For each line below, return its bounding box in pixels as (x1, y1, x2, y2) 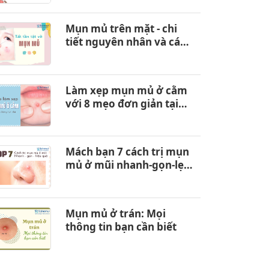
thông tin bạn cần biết (65, 220, 177, 234)
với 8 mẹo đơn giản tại (65, 96, 178, 110)
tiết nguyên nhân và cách (65, 34, 192, 49)
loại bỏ (65, 47, 100, 62)
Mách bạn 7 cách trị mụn (65, 145, 189, 159)
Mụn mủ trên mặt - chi (65, 21, 157, 35)
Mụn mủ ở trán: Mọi (65, 207, 166, 221)
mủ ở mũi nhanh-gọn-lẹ (65, 158, 184, 172)
